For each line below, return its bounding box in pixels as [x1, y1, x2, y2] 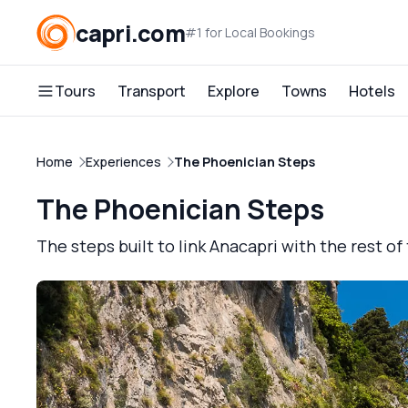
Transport [117, 81, 186, 101]
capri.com [75, 16, 185, 49]
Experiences [86, 153, 161, 170]
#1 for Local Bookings [184, 24, 315, 41]
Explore [208, 81, 260, 101]
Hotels [349, 81, 395, 101]
